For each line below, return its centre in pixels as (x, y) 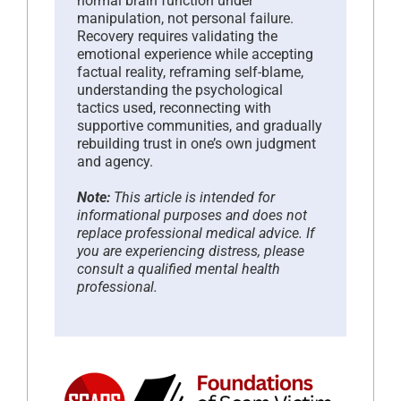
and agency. (115, 161)
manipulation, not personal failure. (185, 18)
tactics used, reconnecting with (174, 107)
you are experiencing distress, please (191, 251)
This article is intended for (194, 197)
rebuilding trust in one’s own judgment (196, 143)
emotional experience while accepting (195, 54)
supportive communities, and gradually (200, 125)
